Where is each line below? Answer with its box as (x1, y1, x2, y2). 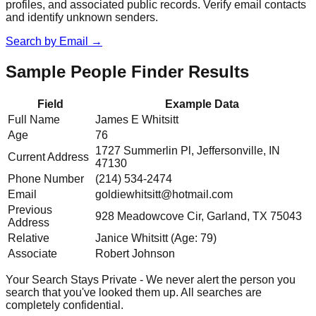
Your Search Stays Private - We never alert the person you (6, 274, 296, 286)
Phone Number (8, 173, 84, 186)
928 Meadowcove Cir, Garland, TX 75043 (95, 210, 302, 223)
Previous (8, 204, 52, 217)
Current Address (8, 151, 89, 164)
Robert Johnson (95, 248, 175, 260)
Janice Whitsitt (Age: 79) (95, 232, 217, 245)
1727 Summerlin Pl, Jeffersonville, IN (95, 145, 280, 157)
